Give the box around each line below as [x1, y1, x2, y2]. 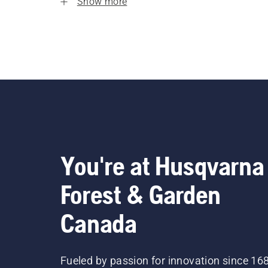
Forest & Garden [60, 179, 221, 209]
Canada [60, 208, 137, 238]
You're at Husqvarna [60, 150, 264, 181]
